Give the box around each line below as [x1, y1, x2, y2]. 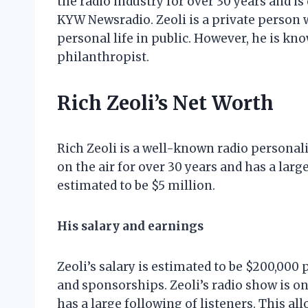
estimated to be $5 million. [57, 178, 215, 194]
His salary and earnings [57, 219, 203, 234]
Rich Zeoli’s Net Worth [57, 91, 274, 116]
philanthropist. [57, 49, 149, 65]
